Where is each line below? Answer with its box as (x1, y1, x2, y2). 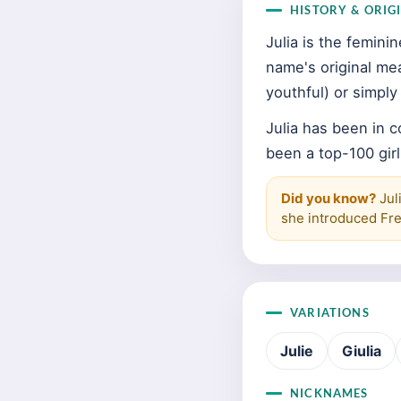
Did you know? (281, 190, 376, 207)
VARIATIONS (290, 305, 370, 320)
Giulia (342, 342, 381, 360)
